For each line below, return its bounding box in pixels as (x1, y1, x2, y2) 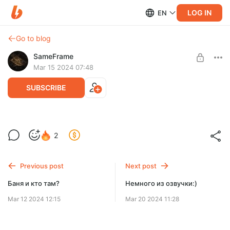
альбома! (8, 134, 55, 147)
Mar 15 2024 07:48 (33, 63, 93, 71)
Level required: (90, 130, 140, 139)
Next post (125, 162, 157, 170)
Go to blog (16, 34, 51, 43)
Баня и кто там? (8, 179, 60, 187)
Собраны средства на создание (8, 122, 174, 135)
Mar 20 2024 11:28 (125, 195, 180, 203)
